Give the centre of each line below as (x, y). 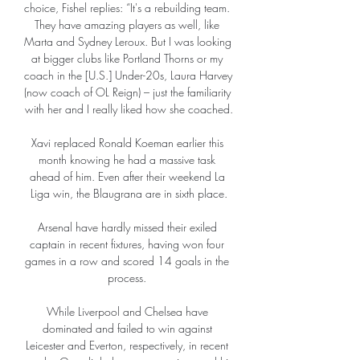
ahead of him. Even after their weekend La (127, 177)
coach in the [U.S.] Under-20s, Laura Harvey (128, 76)
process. (129, 278)
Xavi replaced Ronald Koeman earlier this (127, 143)
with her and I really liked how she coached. (129, 109)
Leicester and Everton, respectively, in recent (127, 346)
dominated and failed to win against (127, 329)
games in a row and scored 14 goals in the (127, 261)
